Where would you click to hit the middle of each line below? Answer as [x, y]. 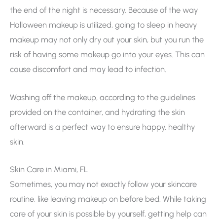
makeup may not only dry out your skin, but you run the [107, 40]
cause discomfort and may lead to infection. [88, 69]
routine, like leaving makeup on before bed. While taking [108, 199]
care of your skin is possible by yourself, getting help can [108, 213]
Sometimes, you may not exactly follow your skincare [103, 184]
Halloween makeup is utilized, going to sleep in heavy [103, 25]
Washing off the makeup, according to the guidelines [103, 97]
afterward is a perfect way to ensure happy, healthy [102, 127]
